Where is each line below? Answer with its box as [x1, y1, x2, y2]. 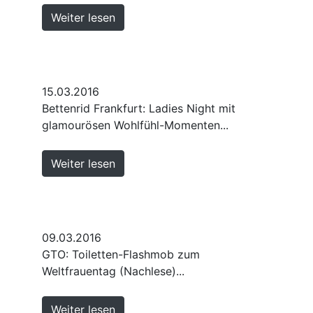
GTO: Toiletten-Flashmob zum [42, 247, 200, 261]
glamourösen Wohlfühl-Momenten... [42, 117, 228, 132]
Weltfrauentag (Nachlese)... [42, 263, 184, 278]
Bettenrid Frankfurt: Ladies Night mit [42, 101, 235, 115]
